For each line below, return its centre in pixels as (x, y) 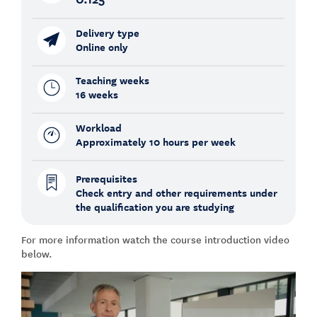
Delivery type (107, 33)
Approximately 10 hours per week (155, 142)
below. (37, 253)
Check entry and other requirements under (176, 192)
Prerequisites (106, 178)
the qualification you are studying (155, 207)
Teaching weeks (112, 80)
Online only (102, 47)
